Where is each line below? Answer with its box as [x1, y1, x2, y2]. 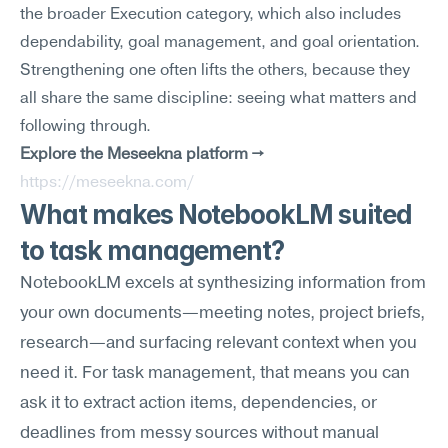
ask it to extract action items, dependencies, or [20, 395, 377, 412]
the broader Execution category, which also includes [20, 7, 401, 23]
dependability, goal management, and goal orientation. [20, 35, 420, 51]
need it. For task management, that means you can [20, 365, 410, 382]
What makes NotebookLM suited [20, 199, 412, 230]
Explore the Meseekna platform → [20, 147, 263, 163]
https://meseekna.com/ [20, 175, 194, 191]
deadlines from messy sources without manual [20, 425, 379, 442]
